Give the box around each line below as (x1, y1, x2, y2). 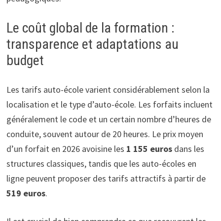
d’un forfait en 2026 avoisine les (6, 143, 126, 154)
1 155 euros (126, 143, 172, 154)
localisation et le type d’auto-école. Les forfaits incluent (6, 98, 213, 110)
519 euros (6, 187, 45, 199)
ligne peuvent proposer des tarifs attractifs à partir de (6, 172, 206, 184)
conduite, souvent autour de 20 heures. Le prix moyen (6, 128, 203, 140)
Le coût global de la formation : (6, 19, 175, 36)
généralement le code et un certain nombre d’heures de (6, 113, 211, 125)
